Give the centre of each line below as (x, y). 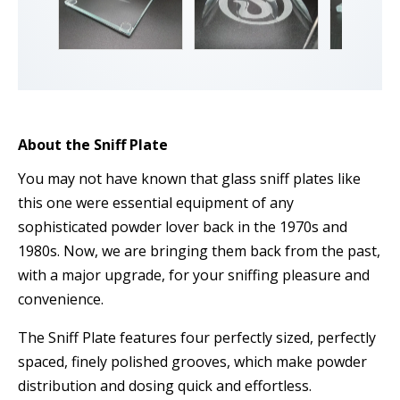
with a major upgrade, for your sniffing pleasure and (194, 275)
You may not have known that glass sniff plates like (189, 178)
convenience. (61, 299)
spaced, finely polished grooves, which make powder (192, 361)
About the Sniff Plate (93, 145)
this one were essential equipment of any (156, 202)
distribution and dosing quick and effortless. (165, 385)
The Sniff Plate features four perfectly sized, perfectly (197, 337)
